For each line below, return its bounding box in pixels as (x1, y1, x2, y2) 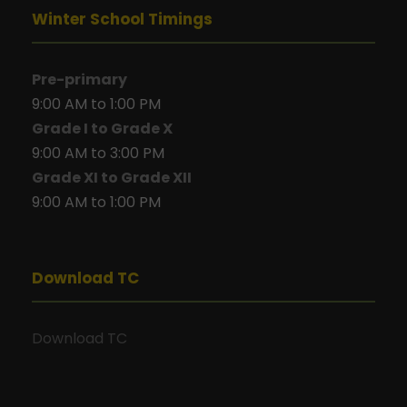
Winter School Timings (32, 7, 213, 30)
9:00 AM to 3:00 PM (32, 142, 164, 164)
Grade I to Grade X (32, 117, 173, 139)
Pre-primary (32, 68, 127, 90)
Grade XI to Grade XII (32, 166, 192, 188)
